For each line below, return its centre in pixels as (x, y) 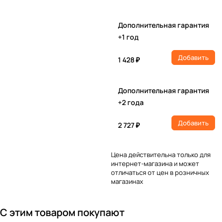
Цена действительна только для (161, 155)
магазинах (127, 181)
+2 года (131, 102)
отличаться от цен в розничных (160, 172)
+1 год (128, 37)
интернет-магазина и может (155, 164)
